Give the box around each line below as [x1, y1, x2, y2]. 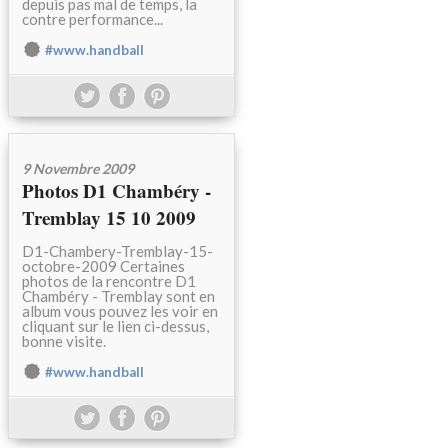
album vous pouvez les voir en [22, 302, 218, 321]
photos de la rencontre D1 [22, 272, 196, 291]
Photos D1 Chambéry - [22, 177, 211, 205]
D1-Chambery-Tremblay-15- [22, 242, 213, 261]
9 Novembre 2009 [22, 160, 134, 178]
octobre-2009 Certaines [22, 257, 185, 276]
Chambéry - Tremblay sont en [22, 287, 215, 306]
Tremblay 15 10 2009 [22, 204, 196, 232]
